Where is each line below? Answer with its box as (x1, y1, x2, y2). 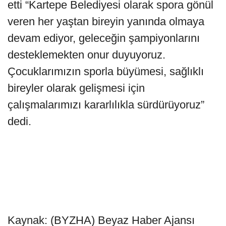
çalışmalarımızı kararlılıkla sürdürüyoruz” (8, 98, 204, 111)
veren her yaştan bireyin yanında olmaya (8, 15, 204, 28)
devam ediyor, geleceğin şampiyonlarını (8, 31, 200, 44)
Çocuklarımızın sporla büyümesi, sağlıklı (8, 65, 204, 78)
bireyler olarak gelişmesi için (8, 81, 145, 94)
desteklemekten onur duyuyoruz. (8, 48, 165, 61)
